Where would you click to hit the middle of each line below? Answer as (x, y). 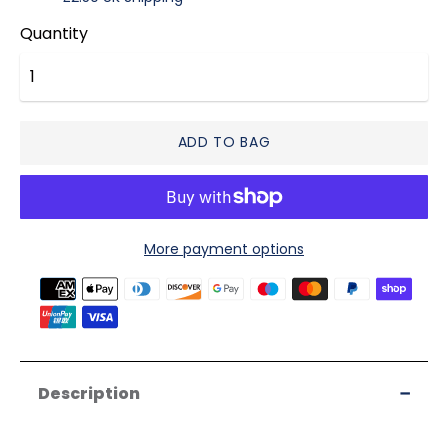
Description (89, 393)
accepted (78, 318)
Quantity (54, 33)
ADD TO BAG (224, 142)
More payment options (224, 248)
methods (74, 300)
